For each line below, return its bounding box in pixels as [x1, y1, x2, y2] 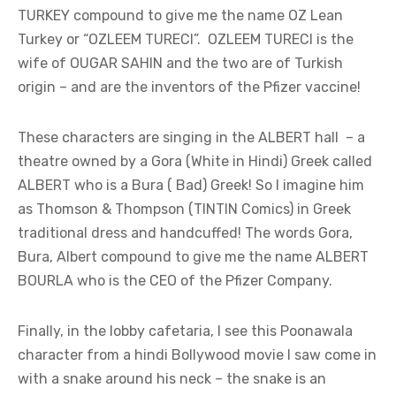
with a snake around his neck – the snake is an [18, 370, 326, 388]
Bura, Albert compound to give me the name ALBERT [18, 248, 369, 266]
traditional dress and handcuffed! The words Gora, [18, 225, 353, 242]
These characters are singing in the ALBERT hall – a [18, 129, 365, 147]
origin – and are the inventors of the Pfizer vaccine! [18, 79, 361, 96]
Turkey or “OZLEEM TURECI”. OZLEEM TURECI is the [18, 31, 354, 49]
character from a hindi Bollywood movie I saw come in [18, 346, 377, 364]
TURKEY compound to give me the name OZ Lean [18, 7, 343, 25]
